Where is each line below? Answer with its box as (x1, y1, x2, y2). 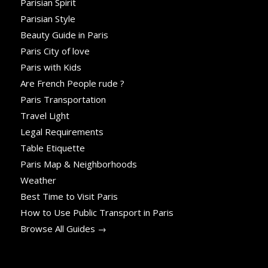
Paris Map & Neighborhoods (20, 158, 137, 170)
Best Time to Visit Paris (20, 190, 118, 203)
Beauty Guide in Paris (20, 29, 108, 41)
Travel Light (20, 109, 69, 122)
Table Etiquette (20, 142, 85, 154)
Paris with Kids (20, 61, 81, 74)
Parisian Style (20, 13, 75, 25)
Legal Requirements (20, 126, 103, 138)
